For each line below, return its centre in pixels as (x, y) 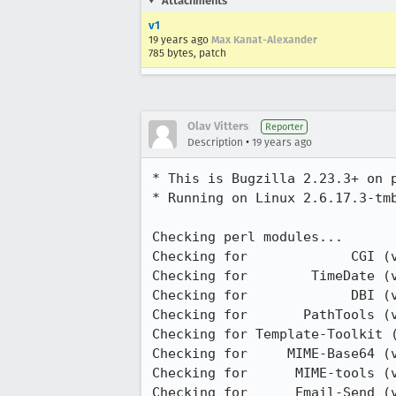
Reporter (284, 127)
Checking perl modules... (247, 237)
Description (215, 142)
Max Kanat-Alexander (264, 40)
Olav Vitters (218, 126)
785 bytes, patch (187, 53)
